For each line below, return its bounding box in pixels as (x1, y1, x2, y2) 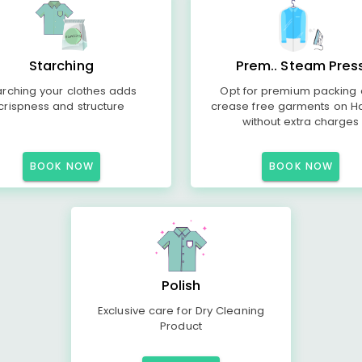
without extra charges (242, 114, 360, 129)
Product (160, 318, 202, 334)
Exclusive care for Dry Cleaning (98, 303, 264, 318)
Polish (161, 276, 201, 295)
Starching (28, 57, 94, 75)
